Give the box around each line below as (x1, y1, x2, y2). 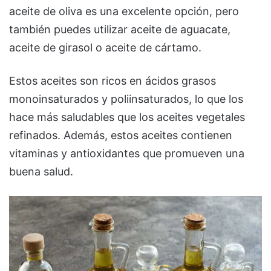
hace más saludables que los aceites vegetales (9, 111, 245, 124)
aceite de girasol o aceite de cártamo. (9, 41, 201, 54)
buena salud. (9, 165, 73, 178)
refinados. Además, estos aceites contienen (9, 129, 232, 142)
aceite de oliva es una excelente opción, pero (9, 5, 239, 18)
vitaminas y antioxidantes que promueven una (9, 147, 244, 160)
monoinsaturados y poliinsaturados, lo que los (9, 93, 243, 106)
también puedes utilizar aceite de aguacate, (9, 23, 230, 36)
